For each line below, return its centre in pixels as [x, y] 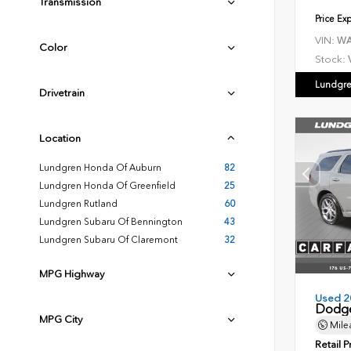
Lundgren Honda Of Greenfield [107, 186]
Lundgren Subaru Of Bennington [111, 222]
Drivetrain [62, 93]
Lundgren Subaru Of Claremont [109, 240]
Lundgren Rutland [78, 204]
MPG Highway [72, 274]
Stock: [330, 60]
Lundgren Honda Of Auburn [100, 168]
